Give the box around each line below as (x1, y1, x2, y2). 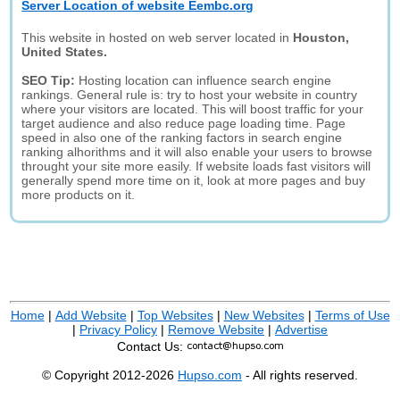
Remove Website (168, 322, 264, 337)
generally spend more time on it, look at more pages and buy (21, 173, 366, 187)
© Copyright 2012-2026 (42, 368, 178, 382)
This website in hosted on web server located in (21, 30, 294, 45)
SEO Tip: (21, 73, 79, 87)
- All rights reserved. (242, 368, 358, 382)
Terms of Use (314, 308, 390, 322)
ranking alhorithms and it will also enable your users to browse (21, 145, 373, 159)
